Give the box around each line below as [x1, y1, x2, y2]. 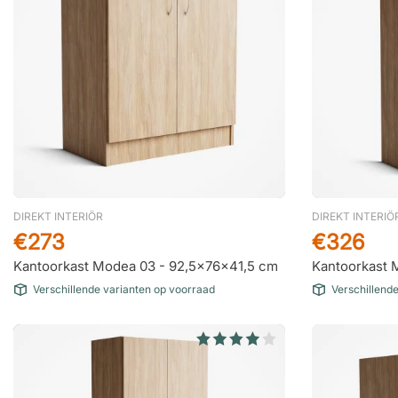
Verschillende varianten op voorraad [33, 283, 215, 296]
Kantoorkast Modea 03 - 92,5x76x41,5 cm [13, 258, 278, 275]
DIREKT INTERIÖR [13, 210, 103, 223]
